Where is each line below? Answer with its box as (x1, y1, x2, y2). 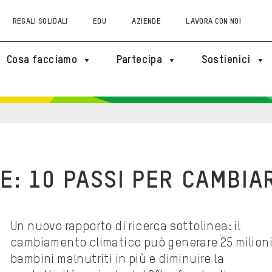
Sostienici (201, 55, 251, 66)
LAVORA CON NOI (186, 17, 241, 25)
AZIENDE (131, 17, 161, 25)
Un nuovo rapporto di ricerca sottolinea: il (10, 221, 241, 233)
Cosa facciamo (7, 55, 78, 66)
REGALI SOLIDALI (12, 17, 68, 25)
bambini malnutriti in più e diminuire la (10, 254, 224, 266)
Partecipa (116, 55, 163, 66)
